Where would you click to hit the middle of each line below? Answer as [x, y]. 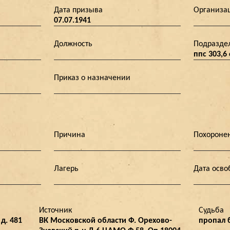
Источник [55, 210]
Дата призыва [78, 10]
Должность [73, 44]
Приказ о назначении [92, 78]
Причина [70, 135]
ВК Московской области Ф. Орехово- [106, 221]
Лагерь [66, 169]
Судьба [211, 210]
